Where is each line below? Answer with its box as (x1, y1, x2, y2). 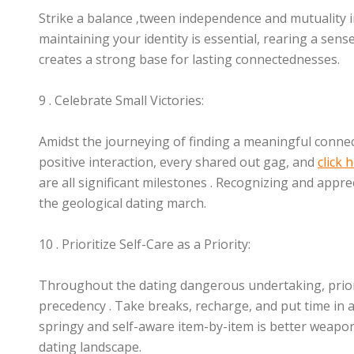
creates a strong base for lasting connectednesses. (39, 51, 340, 68)
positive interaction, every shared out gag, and (39, 153, 318, 171)
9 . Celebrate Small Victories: (39, 92, 204, 109)
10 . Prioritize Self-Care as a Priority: (39, 235, 250, 253)
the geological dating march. (39, 194, 206, 212)
